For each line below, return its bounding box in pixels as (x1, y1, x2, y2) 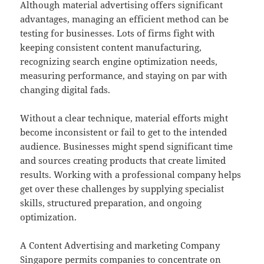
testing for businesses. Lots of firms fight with (20, 27, 216, 39)
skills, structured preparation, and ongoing (20, 197, 202, 209)
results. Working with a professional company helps (20, 169, 242, 181)
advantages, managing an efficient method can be (20, 13, 229, 25)
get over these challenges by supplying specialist (20, 183, 225, 195)
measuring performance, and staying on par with (20, 70, 228, 82)
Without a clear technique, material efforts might (20, 112, 229, 124)
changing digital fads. (20, 84, 111, 96)
